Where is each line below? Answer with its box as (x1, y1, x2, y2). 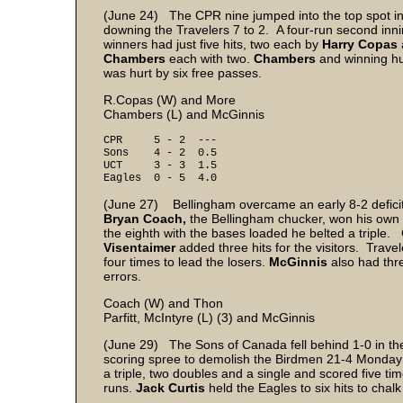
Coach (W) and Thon (103, 296, 223, 310)
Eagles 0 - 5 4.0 (103, 172, 217, 184)
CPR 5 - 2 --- (103, 134, 217, 147)
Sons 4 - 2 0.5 (103, 147, 217, 159)
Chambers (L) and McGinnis (103, 107, 264, 121)
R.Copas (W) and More (103, 93, 236, 107)
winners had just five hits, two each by (103, 37, 322, 51)
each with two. (166, 51, 254, 66)
